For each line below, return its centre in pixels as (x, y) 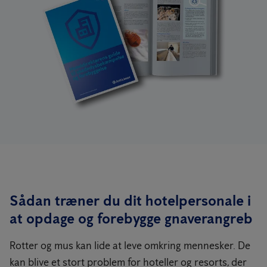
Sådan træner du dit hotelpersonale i (130, 200)
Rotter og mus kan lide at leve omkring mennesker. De (130, 245)
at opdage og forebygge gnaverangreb (131, 218)
